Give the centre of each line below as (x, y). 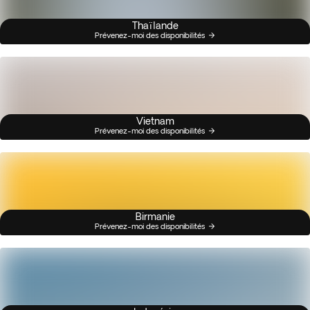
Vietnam (155, 121)
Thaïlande (155, 26)
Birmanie (155, 217)
